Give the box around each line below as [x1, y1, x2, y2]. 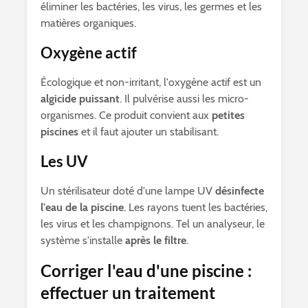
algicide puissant [41, 92, 120, 105]
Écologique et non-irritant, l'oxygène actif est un [41, 76, 261, 89]
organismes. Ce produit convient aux [41, 109, 212, 122]
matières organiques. [41, 16, 136, 30]
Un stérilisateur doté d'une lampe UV [41, 184, 215, 197]
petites [212, 109, 245, 122]
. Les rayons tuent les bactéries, [124, 201, 267, 214]
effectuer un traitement [41, 283, 215, 302]
